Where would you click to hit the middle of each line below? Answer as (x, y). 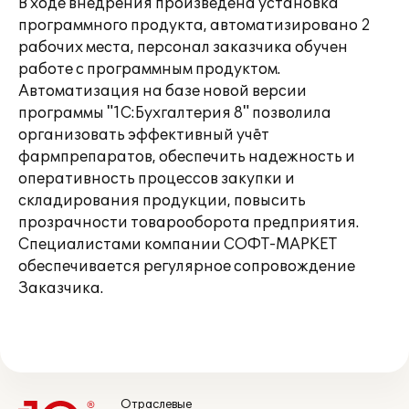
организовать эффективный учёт (144, 135)
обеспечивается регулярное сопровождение (187, 267)
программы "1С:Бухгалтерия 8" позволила (175, 113)
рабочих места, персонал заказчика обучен (183, 47)
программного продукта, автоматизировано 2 (194, 26)
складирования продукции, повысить (162, 201)
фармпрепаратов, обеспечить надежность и (187, 157)
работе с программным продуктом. (149, 69)
